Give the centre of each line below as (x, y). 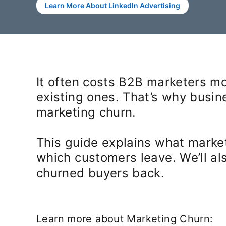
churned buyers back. (101, 173)
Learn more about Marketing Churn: (125, 219)
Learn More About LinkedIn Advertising (112, 5)
